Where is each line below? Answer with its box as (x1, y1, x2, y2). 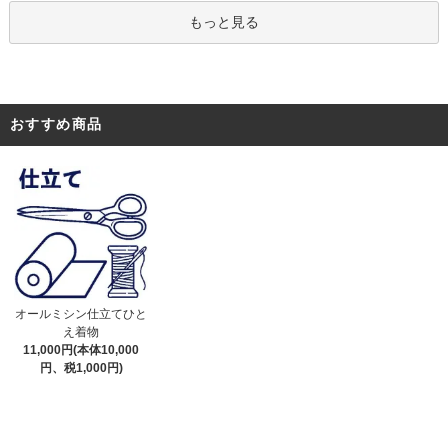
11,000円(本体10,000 (23, 342, 140, 357)
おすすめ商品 (10, 115, 103, 132)
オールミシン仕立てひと (15, 306, 148, 321)
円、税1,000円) (39, 360, 123, 375)
